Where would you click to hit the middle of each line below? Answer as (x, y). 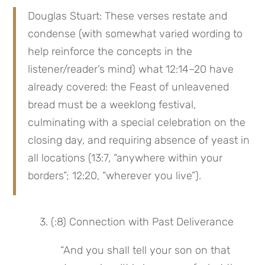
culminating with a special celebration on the (137, 123)
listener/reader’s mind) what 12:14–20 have (131, 70)
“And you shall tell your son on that (146, 251)
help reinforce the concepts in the (110, 52)
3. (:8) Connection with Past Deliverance (137, 222)
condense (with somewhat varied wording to (135, 34)
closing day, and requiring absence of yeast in (139, 140)
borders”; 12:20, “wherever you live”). (115, 176)
